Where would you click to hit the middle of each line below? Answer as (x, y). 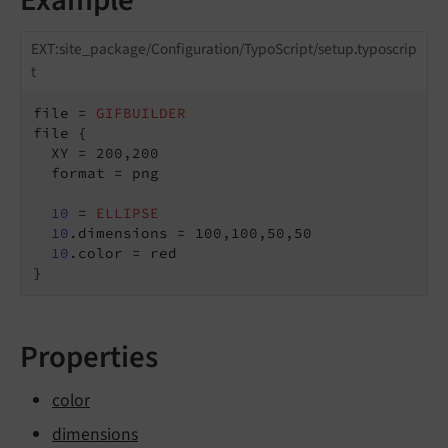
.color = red (123, 252)
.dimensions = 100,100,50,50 (190, 232)
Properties (89, 356)
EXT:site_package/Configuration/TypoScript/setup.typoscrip (223, 49)
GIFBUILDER (141, 112)
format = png (96, 172)
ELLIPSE (127, 212)
